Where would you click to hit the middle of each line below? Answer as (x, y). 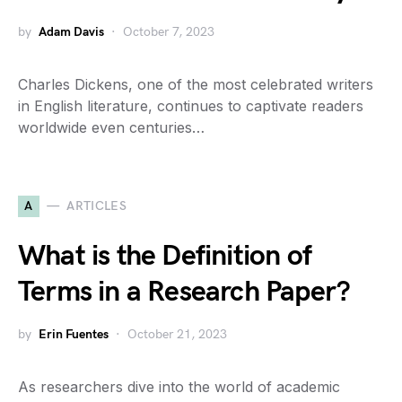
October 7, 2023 (169, 31)
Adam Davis (71, 31)
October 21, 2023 (177, 334)
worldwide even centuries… (111, 127)
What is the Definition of (165, 256)
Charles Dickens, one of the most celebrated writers (196, 84)
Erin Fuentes (74, 334)
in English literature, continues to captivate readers (191, 105)
